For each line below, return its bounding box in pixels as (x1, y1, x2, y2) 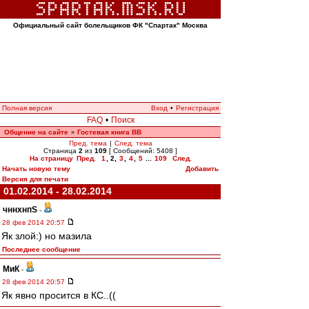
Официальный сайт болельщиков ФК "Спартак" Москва (13, 21, 208, 29)
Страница (43, 147, 79, 154)
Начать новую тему (2, 165, 70, 172)
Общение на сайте (4, 128, 68, 136)
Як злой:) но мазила (1, 230, 92, 241)
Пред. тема (68, 139, 107, 147)
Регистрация (176, 104, 219, 112)
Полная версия (2, 104, 52, 112)
